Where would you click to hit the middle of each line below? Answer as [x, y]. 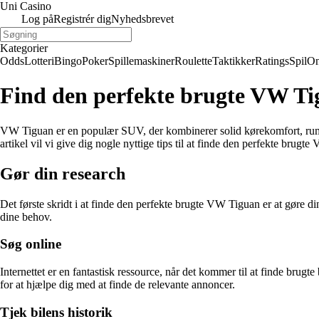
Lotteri [39, 61]
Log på [37, 19]
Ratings [272, 61]
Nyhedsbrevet [142, 19]
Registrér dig [82, 19]
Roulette [193, 61]
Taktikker [234, 61]
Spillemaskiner [141, 61]
